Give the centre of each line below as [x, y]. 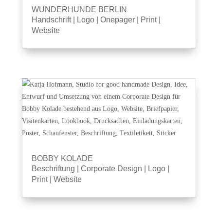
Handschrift [51, 20]
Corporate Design [111, 169]
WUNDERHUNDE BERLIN [79, 9]
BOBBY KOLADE [62, 158]
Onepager [117, 20]
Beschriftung [53, 169]
